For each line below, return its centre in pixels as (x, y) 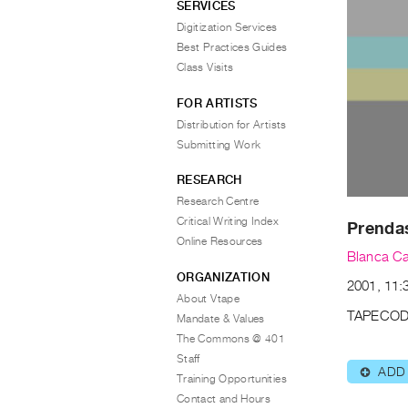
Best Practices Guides (232, 47)
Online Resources (220, 241)
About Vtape (208, 298)
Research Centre (218, 201)
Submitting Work (219, 144)
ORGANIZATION (223, 277)
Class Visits (205, 67)
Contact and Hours (224, 398)
